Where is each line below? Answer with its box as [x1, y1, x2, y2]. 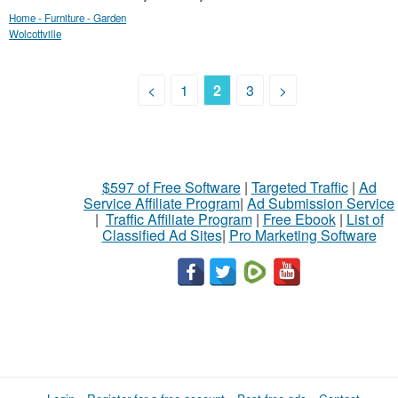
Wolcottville [9, 27, 61, 41]
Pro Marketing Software [228, 225, 377, 245]
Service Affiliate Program [84, 193, 240, 213]
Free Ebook [262, 209, 336, 229]
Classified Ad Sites [101, 225, 222, 245]
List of [346, 209, 384, 229]
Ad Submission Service [247, 193, 394, 213]
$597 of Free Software [101, 177, 241, 197]
